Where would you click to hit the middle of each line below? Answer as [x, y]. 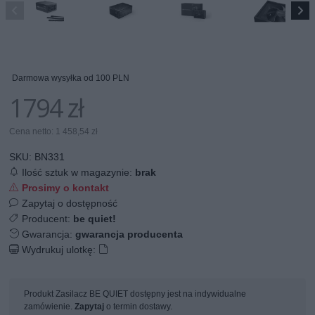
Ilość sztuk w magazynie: [77, 172]
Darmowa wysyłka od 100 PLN [71, 78]
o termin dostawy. [139, 306]
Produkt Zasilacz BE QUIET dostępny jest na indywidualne [135, 294]
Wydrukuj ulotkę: [60, 249]
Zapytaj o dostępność [70, 203]
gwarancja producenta [129, 234]
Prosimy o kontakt [64, 187]
